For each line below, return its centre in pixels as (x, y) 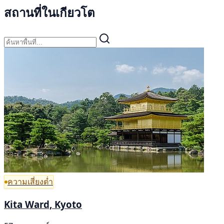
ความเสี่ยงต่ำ (30, 182)
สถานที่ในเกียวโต (49, 12)
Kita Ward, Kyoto (43, 204)
